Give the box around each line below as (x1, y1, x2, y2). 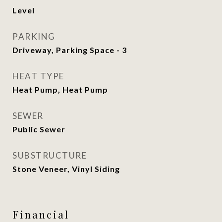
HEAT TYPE (12, 71, 64, 81)
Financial (12, 207, 69, 221)
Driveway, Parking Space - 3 (12, 45, 127, 55)
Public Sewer (12, 124, 65, 134)
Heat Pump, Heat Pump (12, 85, 108, 94)
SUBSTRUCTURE (12, 150, 87, 161)
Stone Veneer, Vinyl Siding (12, 164, 120, 173)
